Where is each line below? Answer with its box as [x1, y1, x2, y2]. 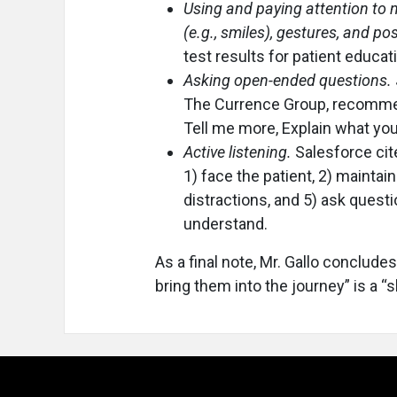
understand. [183, 214, 268, 233]
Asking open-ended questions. [183, 71, 392, 90]
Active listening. [183, 143, 292, 161]
